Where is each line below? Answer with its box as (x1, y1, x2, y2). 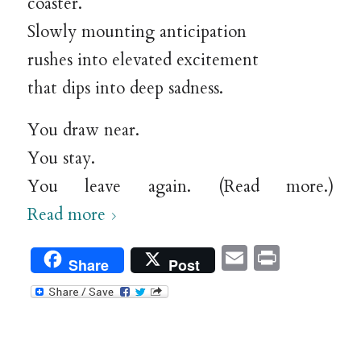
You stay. (27, 147, 95, 171)
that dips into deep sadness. (27, 77, 223, 100)
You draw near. (27, 119, 139, 143)
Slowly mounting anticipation (27, 20, 247, 44)
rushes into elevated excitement (27, 48, 259, 72)
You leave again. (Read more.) (27, 176, 334, 199)
